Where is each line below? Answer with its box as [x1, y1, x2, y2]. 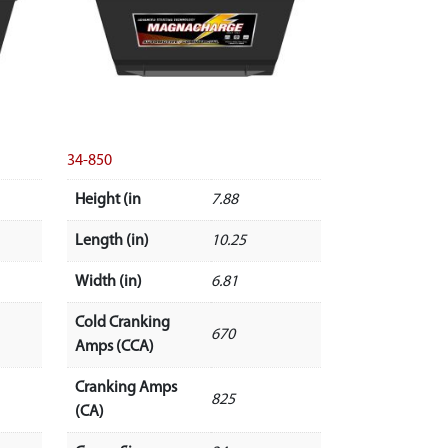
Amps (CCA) [74, 338, 154, 355]
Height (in [74, 191, 141, 208]
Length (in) [74, 232, 149, 249]
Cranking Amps [74, 379, 177, 396]
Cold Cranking [74, 314, 170, 331]
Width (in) [74, 273, 142, 290]
